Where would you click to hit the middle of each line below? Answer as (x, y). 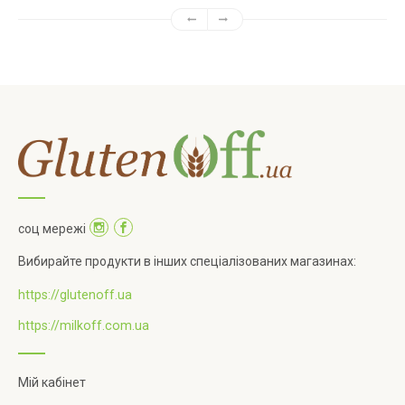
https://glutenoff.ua (75, 295)
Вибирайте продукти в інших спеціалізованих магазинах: (187, 262)
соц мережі (53, 229)
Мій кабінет (52, 383)
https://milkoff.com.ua (84, 326)
